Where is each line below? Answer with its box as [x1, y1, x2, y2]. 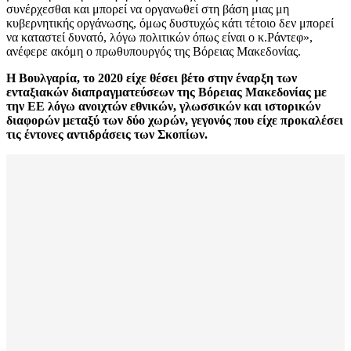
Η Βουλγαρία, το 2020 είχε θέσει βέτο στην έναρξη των [6, 71, 297, 85]
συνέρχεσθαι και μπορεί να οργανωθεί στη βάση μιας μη [6, 2, 289, 16]
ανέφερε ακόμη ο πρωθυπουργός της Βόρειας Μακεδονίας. [6, 45, 301, 59]
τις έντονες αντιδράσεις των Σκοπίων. [6, 128, 208, 142]
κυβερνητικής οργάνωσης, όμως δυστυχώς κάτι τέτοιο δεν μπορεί [6, 16, 334, 31]
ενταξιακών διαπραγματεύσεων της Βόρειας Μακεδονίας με [6, 85, 327, 100]
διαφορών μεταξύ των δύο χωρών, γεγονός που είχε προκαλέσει [6, 114, 343, 128]
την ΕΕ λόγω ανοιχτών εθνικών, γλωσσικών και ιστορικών [6, 100, 320, 114]
